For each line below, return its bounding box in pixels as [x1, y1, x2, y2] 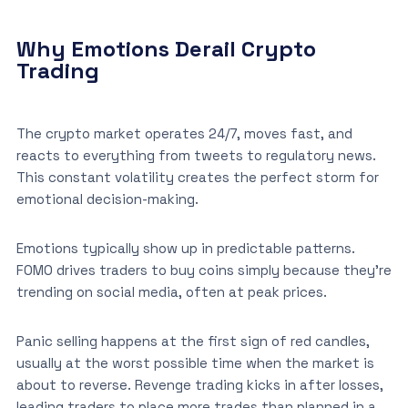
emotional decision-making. [15, 189, 199, 208]
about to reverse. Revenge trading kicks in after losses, [15, 375, 383, 393]
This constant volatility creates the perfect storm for [15, 168, 379, 186]
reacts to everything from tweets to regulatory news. [15, 146, 376, 164]
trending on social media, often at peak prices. [15, 282, 331, 301]
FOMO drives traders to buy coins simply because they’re [15, 260, 392, 279]
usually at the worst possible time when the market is [15, 353, 374, 372]
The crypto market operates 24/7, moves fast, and [15, 124, 352, 142]
